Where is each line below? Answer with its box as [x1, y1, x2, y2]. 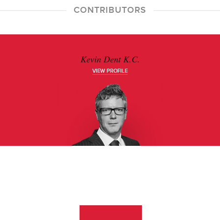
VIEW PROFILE [92, 68, 128, 74]
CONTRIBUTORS [74, 4, 146, 15]
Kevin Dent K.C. [80, 53, 140, 65]
